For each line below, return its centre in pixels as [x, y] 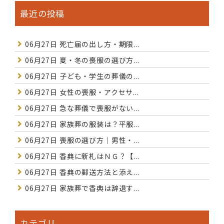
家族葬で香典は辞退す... [98, 188]
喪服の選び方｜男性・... [98, 140]
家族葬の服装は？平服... [98, 124]
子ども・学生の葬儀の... [98, 76]
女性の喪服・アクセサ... [98, 92]
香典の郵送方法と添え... [98, 172]
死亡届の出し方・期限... [98, 44]
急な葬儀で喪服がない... [98, 108]
